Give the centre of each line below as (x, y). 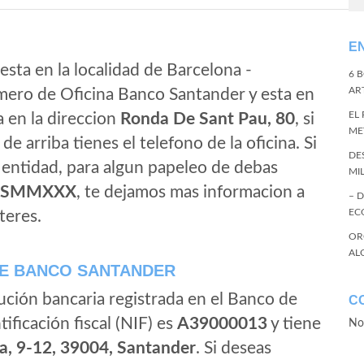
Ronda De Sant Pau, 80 (208, 119)
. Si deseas (234, 348)
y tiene (294, 324)
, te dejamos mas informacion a (191, 192)
